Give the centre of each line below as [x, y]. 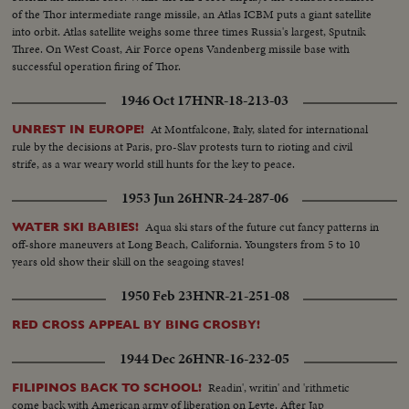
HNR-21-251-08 [241, 296]
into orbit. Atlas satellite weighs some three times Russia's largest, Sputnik [189, 32]
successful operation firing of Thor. [97, 67]
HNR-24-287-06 [240, 199]
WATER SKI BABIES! [76, 227]
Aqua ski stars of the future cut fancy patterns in [262, 227]
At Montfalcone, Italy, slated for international [260, 130]
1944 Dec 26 [156, 359]
